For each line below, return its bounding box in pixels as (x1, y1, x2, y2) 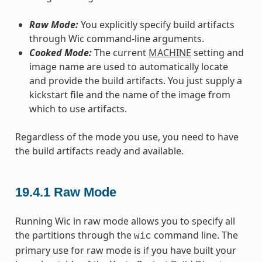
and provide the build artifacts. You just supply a (29, 74, 242, 87)
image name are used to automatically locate (29, 60, 228, 73)
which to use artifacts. (29, 102, 127, 115)
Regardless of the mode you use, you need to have (15, 130, 239, 143)
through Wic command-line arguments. (29, 32, 204, 45)
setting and (191, 46, 244, 59)
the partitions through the (15, 228, 134, 242)
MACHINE (148, 46, 191, 59)
